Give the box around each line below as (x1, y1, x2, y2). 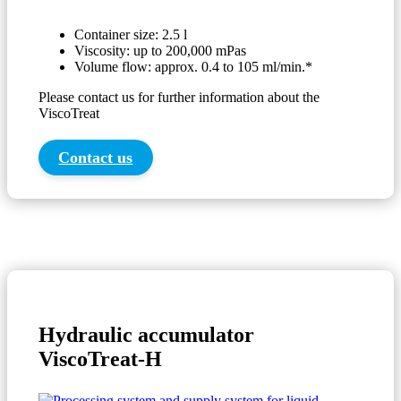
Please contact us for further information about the (38, 90, 320, 105)
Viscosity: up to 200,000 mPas (74, 43, 246, 58)
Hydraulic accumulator (38, 323, 254, 346)
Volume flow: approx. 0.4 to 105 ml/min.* (74, 59, 312, 74)
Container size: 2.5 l (74, 27, 187, 42)
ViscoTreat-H (38, 347, 162, 371)
